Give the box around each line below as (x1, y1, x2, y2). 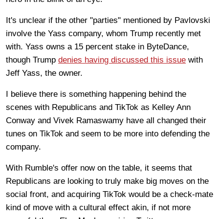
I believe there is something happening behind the (6, 89, 186, 99)
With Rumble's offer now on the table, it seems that (6, 163, 192, 173)
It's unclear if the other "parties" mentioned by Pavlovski (6, 15, 210, 25)
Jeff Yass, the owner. (6, 68, 85, 78)
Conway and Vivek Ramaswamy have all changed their (6, 115, 206, 125)
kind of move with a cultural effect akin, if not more (6, 202, 191, 212)
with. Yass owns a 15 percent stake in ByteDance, (6, 42, 189, 51)
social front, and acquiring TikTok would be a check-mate (6, 189, 213, 199)
